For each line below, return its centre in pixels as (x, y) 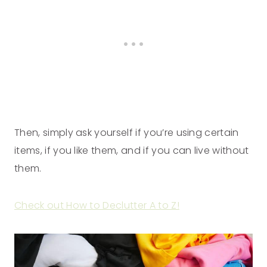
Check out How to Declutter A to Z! (97, 206)
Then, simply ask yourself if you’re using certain (127, 133)
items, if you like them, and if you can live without (132, 151)
